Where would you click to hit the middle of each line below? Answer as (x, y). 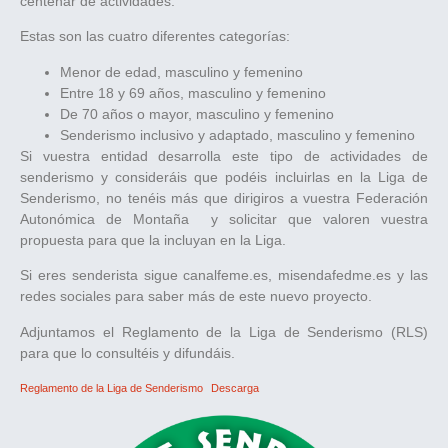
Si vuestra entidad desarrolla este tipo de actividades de (224, 155)
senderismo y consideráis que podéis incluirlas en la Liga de (224, 176)
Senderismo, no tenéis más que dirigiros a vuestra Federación (224, 197)
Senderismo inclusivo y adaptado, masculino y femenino (237, 134)
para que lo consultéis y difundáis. (127, 352)
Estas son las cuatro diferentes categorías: (155, 36)
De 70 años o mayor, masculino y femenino (197, 113)
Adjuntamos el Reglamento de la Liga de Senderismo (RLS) (224, 331)
